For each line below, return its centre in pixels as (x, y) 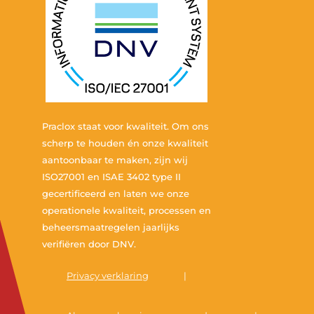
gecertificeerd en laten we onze (116, 193)
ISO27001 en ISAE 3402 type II (111, 177)
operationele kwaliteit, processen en (127, 210)
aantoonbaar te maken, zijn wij (115, 160)
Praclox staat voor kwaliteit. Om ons (125, 126)
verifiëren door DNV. (89, 244)
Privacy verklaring (108, 275)
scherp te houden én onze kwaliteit (125, 143)
